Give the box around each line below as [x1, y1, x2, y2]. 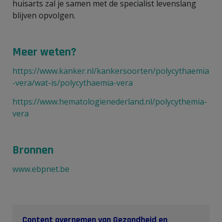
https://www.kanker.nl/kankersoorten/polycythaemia [12, 65, 209, 76]
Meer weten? [12, 44, 76, 59]
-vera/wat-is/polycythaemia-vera [12, 77, 133, 88]
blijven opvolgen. [12, 9, 77, 21]
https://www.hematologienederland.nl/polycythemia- [12, 96, 207, 107]
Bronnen [12, 142, 56, 158]
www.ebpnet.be [12, 163, 69, 174]
